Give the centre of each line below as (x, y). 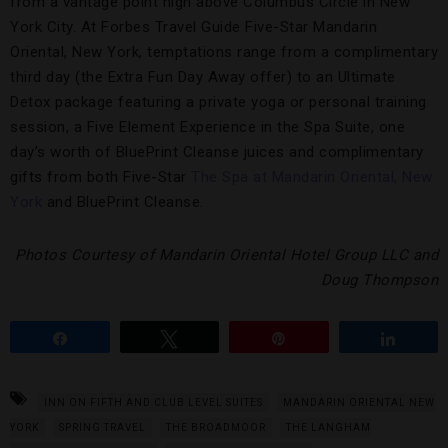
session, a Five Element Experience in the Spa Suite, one (207, 126)
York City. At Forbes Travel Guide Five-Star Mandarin (193, 26)
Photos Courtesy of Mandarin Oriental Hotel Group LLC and (226, 254)
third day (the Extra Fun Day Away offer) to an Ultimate (203, 76)
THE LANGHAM (328, 427)
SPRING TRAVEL (102, 427)
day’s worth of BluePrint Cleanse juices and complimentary (217, 151)
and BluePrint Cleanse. (123, 201)
